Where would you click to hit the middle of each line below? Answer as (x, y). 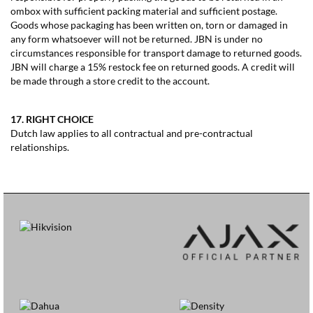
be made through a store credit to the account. (110, 81)
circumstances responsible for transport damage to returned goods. (156, 53)
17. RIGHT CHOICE (52, 119)
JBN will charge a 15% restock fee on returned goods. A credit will (153, 67)
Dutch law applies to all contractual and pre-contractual (132, 133)
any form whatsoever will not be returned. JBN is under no (137, 39)
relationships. (40, 147)
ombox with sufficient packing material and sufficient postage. (144, 11)
